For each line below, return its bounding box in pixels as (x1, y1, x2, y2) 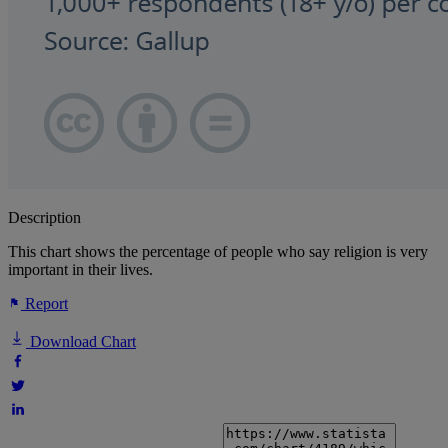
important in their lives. (8, 261, 153, 279)
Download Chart (26, 333, 136, 351)
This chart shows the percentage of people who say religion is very (8, 243, 428, 261)
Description (8, 209, 81, 227)
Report (21, 295, 68, 313)
